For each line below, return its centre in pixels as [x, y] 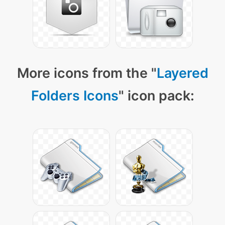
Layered [182, 73]
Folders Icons [75, 96]
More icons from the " [87, 73]
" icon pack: [156, 96]
